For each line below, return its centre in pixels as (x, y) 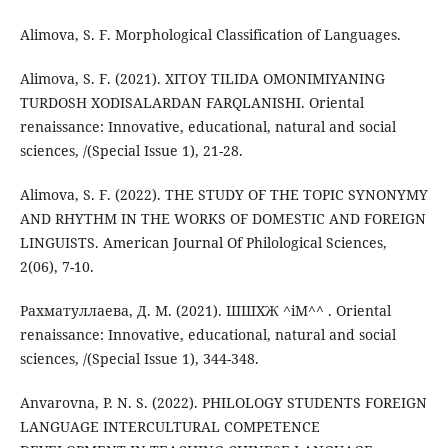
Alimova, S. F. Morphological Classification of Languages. (210, 35)
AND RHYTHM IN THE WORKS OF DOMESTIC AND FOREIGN (222, 219)
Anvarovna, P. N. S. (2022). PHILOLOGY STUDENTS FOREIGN (223, 403)
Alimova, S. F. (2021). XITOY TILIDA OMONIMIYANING (202, 79)
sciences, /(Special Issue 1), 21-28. (131, 151)
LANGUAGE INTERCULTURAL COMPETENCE (169, 427)
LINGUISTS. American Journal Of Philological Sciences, (203, 243)
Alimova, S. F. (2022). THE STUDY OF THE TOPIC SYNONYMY (223, 195)
